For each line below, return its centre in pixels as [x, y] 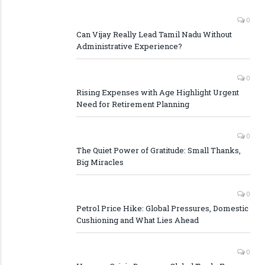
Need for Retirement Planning [133, 104]
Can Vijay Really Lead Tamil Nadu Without [154, 35]
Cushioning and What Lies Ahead [138, 220]
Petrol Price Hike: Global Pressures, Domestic [162, 209]
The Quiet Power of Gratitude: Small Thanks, [159, 151]
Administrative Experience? [129, 46]
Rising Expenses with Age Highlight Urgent [158, 93]
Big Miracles [100, 162]
